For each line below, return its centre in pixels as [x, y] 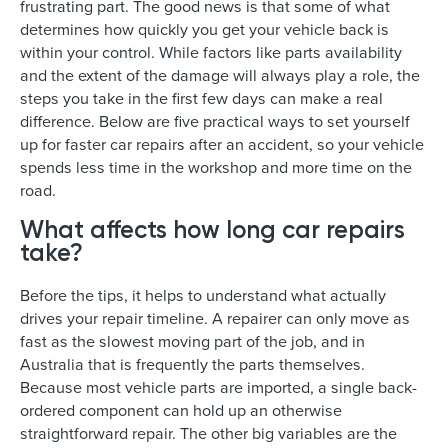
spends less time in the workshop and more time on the [216, 166]
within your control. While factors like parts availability [211, 51]
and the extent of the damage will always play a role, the [220, 74]
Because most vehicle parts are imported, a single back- [218, 387]
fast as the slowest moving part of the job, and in [192, 341]
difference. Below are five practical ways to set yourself [215, 120]
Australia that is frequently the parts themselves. [192, 364]
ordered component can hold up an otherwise [181, 410]
